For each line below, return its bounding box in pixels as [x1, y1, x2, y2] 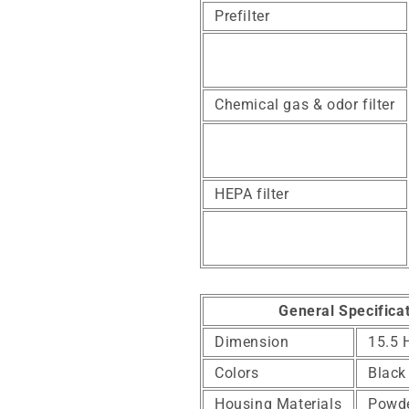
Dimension [215, 333, 289, 351]
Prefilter [215, 7, 270, 26]
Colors [215, 364, 259, 383]
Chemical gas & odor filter [215, 96, 395, 114]
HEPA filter [215, 185, 289, 204]
